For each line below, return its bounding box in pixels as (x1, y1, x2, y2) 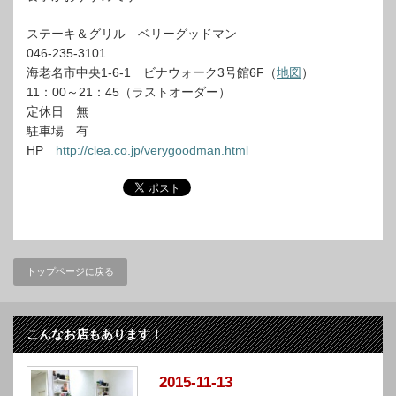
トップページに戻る (27, 266, 114, 277)
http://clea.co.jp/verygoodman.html (56, 143, 248, 157)
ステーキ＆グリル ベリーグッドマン (27, 27, 237, 41)
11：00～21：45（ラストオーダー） (27, 85, 231, 99)
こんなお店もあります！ (27, 327, 163, 341)
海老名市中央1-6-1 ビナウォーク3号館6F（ (27, 65, 277, 80)
